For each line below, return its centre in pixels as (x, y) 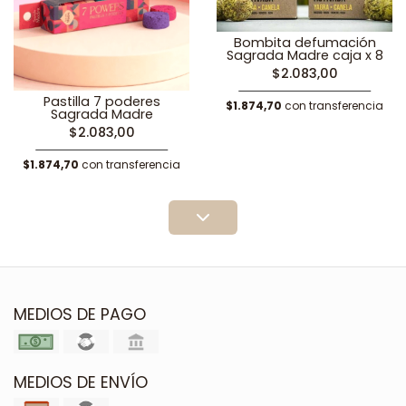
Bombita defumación (304, 43)
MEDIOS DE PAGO (80, 314)
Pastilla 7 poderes (101, 101)
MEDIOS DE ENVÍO (81, 382)
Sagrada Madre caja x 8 (304, 56)
